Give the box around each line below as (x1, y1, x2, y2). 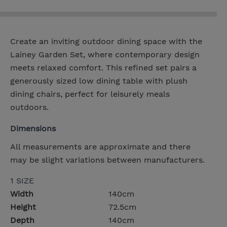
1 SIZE (10, 176, 34, 186)
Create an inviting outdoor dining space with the (10, 36, 202, 47)
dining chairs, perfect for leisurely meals (10, 89, 170, 99)
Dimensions (10, 124, 56, 134)
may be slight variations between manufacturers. (10, 155, 205, 165)
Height (10, 202, 36, 212)
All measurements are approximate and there (10, 142, 191, 152)
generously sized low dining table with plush (10, 76, 187, 86)
